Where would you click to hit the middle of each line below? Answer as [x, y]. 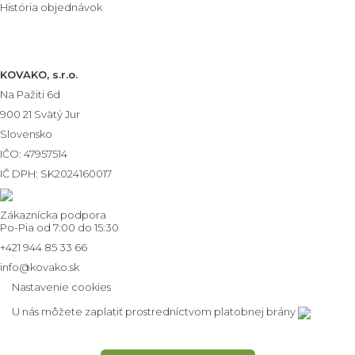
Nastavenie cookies [61, 286]
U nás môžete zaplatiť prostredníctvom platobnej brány [155, 311]
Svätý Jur [57, 115]
